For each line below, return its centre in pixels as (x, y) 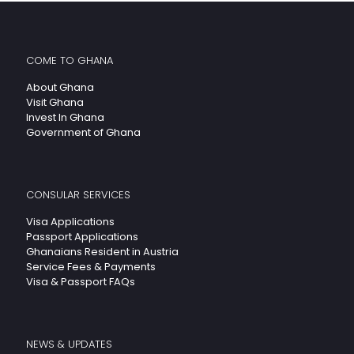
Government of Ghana (83, 133)
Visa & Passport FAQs (81, 282)
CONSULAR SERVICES (78, 195)
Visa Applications (70, 222)
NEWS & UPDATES (69, 345)
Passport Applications (82, 237)
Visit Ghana (55, 103)
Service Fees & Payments (91, 267)
